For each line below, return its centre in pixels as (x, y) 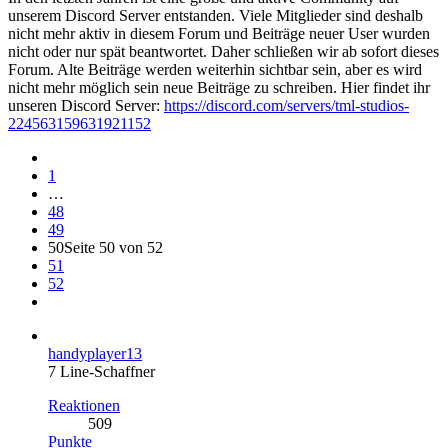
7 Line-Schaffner (101, 371)
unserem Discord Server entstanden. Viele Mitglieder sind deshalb (215, 15)
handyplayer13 (95, 353)
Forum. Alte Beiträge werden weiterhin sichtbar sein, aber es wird (215, 69)
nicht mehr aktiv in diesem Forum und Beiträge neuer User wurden (219, 33)
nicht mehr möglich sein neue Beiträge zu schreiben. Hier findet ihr (219, 87)
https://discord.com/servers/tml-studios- (286, 105)
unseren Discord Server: (86, 105)
